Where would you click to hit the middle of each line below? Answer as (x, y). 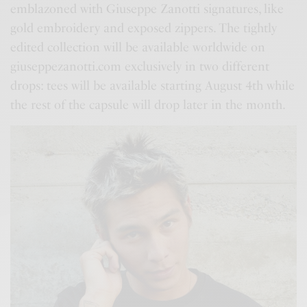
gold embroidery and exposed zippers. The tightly (144, 28)
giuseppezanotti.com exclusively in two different (140, 66)
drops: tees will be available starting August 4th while (153, 85)
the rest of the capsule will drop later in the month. (148, 105)
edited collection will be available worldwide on (138, 47)
